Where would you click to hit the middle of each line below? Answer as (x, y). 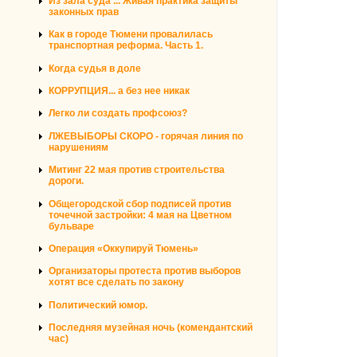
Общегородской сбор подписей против (140, 204)
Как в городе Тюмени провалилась (131, 35)
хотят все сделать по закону (116, 282)
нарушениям (78, 147)
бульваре (71, 226)
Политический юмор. (98, 305)
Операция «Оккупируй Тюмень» (124, 248)
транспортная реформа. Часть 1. (126, 46)
